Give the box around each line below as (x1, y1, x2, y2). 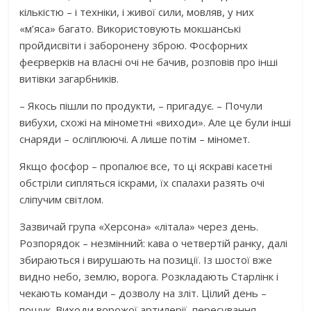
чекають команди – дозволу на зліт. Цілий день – (19, 285, 267, 300)
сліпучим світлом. (19, 192, 104, 206)
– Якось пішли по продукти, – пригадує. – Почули (19, 98, 263, 112)
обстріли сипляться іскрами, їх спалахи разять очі (19, 175, 265, 190)
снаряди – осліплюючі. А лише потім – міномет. (19, 131, 251, 146)
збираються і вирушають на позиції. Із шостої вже (19, 252, 273, 267)
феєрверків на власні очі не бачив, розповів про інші (19, 54, 278, 69)
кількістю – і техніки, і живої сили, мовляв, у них (19, 4, 255, 19)
